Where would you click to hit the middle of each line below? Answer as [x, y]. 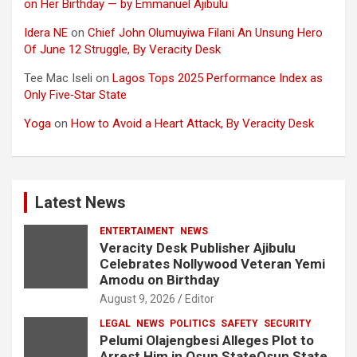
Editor [200, 298]
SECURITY [288, 323]
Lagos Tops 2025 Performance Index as [218, 78]
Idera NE [46, 32]
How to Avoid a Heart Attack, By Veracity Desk [192, 123]
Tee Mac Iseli [58, 78]
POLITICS [192, 323]
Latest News [80, 202]
